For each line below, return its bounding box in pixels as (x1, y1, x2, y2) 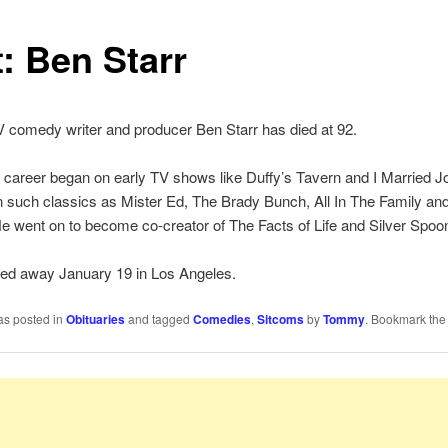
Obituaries (65, 309, 125, 328)
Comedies (192, 309, 251, 328)
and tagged (124, 309, 193, 327)
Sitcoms (256, 309, 304, 328)
